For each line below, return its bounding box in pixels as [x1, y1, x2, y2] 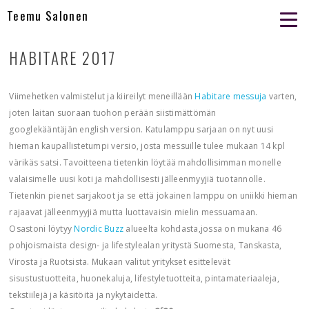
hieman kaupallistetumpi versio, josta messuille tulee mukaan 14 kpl [9, 140, 286, 152]
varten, [268, 90, 297, 102]
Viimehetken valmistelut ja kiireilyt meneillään [9, 90, 195, 102]
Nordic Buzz [74, 223, 124, 235]
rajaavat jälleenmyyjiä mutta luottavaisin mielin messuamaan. [9, 206, 262, 218]
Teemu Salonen [7, 7, 89, 24]
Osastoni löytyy [9, 223, 74, 235]
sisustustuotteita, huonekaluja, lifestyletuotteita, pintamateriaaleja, [9, 272, 279, 284]
